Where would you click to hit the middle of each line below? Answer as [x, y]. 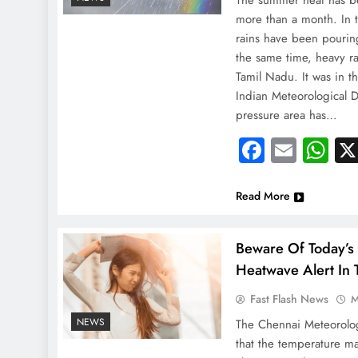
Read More [263, 196]
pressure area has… [287, 115]
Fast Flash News [290, 299]
